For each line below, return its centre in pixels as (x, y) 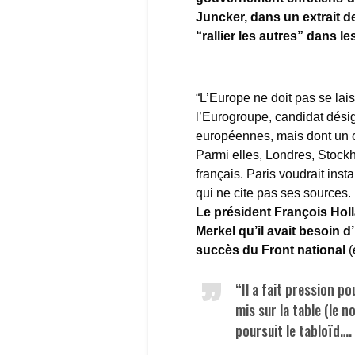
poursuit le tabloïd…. (294, 330)
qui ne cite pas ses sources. (273, 193)
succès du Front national (271, 250)
